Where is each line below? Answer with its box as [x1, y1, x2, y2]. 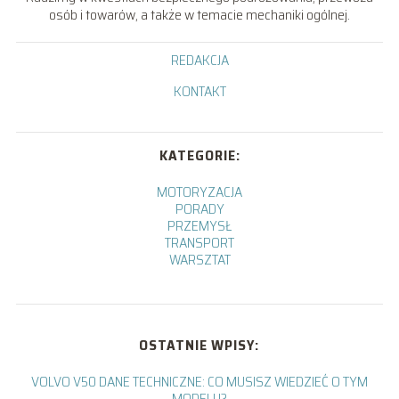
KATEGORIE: [159, 144, 240, 167]
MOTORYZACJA [157, 181, 242, 204]
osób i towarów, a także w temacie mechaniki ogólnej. [49, 4, 350, 27]
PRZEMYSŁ [167, 215, 232, 238]
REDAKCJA [170, 49, 229, 72]
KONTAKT [173, 80, 226, 103]
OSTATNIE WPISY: [139, 334, 260, 357]
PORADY [175, 198, 224, 221]
